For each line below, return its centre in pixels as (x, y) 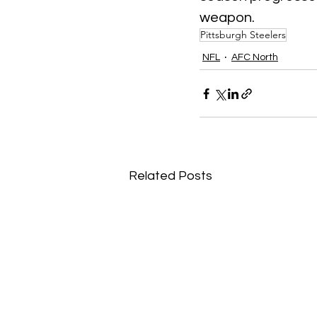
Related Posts (171, 176)
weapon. (227, 18)
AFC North (255, 57)
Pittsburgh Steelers (243, 35)
